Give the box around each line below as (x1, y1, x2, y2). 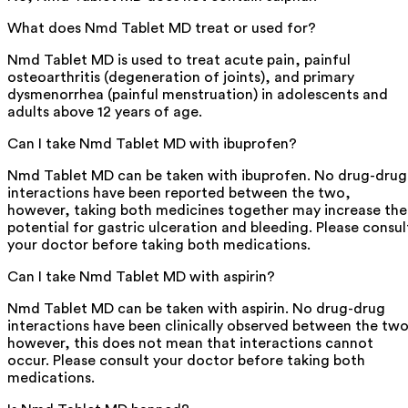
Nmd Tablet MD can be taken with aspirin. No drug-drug (7, 301, 385, 316)
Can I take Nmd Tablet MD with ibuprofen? (7, 136, 297, 151)
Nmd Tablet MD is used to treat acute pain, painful (7, 52, 351, 67)
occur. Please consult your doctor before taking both (7, 352, 365, 368)
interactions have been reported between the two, (7, 185, 351, 200)
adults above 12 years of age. (7, 104, 202, 119)
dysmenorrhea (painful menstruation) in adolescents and (7, 87, 388, 102)
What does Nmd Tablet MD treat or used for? (7, 20, 316, 36)
